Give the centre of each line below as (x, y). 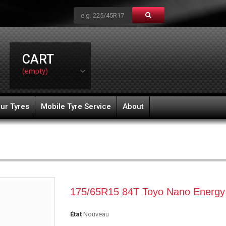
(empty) (35, 71)
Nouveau (96, 214)
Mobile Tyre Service (76, 106)
